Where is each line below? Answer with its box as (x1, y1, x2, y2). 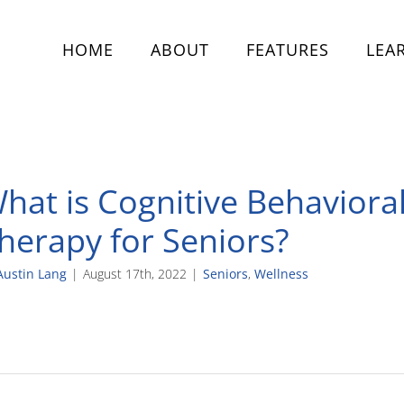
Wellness (254, 265, 308, 282)
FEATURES (246, 39, 329, 60)
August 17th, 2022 (83, 265, 187, 282)
